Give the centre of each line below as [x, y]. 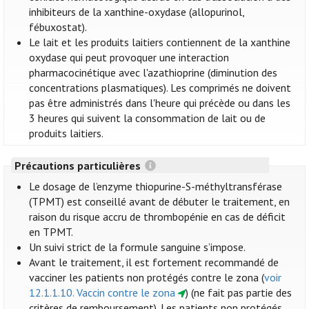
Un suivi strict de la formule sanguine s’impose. [138, 247]
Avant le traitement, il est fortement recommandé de [154, 262]
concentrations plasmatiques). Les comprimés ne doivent [160, 88]
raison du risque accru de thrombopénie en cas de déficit [158, 217]
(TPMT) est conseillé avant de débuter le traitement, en [160, 202]
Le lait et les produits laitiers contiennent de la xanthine [160, 42]
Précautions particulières [79, 165]
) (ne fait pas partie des [238, 293]
